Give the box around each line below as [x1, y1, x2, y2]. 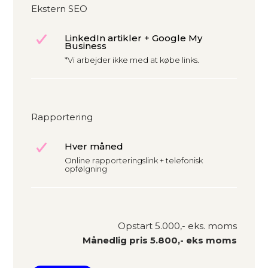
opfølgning [65, 164, 107, 174]
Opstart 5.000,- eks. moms [117, 220, 237, 232]
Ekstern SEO [31, 3, 88, 15]
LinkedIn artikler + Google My [65, 32, 202, 44]
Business [65, 40, 106, 52]
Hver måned [65, 141, 123, 153]
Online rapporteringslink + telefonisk [65, 156, 203, 166]
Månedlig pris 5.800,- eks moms [82, 234, 237, 246]
